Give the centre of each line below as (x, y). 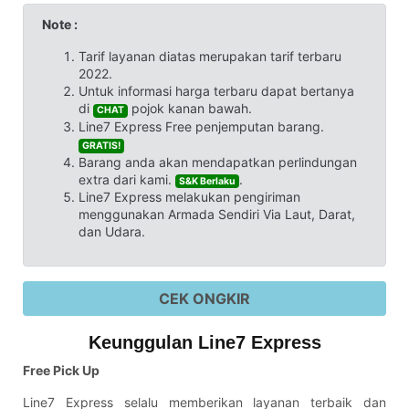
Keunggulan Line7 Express (204, 343)
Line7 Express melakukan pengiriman (189, 197)
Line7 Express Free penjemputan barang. (201, 127)
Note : (60, 25)
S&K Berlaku (208, 181)
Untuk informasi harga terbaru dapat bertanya (216, 91)
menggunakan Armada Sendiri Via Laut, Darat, (217, 215)
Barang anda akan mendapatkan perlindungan (218, 162)
